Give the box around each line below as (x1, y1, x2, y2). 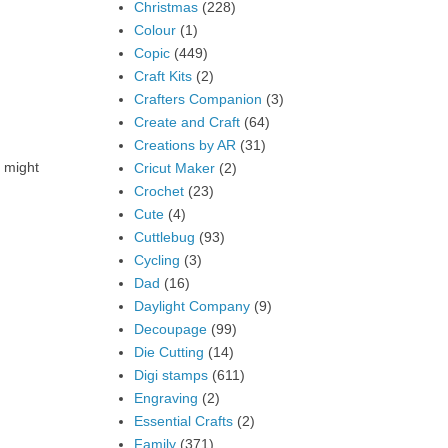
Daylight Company (133, 297, 250, 314)
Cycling (133, 251, 180, 268)
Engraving (133, 389, 198, 406)
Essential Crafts (133, 412, 233, 429)
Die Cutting (133, 343, 204, 360)
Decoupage (133, 320, 207, 337)
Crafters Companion (133, 90, 262, 107)
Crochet (133, 182, 184, 199)
